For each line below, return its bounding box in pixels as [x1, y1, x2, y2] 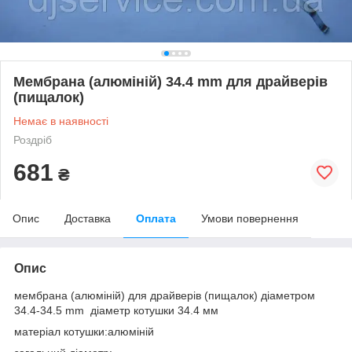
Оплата [136, 211, 176, 225]
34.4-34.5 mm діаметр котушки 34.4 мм [14, 303, 218, 317]
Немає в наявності [13, 114, 108, 127]
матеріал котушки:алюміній [14, 324, 154, 338]
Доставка [64, 211, 111, 225]
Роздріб [13, 133, 52, 146]
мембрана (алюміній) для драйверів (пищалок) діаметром [14, 288, 315, 302]
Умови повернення [201, 211, 299, 225]
